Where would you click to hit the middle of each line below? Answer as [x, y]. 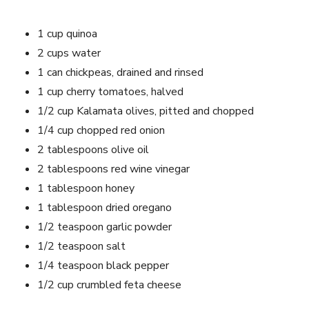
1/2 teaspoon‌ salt [81, 246]
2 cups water [69, 53]
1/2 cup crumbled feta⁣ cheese [109, 285]
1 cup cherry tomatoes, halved [110, 91]
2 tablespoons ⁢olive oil [93, 149]
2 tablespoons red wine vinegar [113, 169]
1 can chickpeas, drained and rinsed [120, 72]
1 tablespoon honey [86, 188]
